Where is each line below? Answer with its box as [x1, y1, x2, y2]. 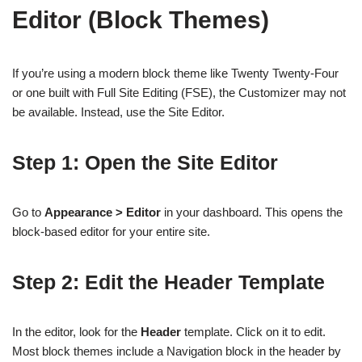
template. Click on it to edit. [181, 325, 326, 339]
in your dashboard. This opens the [161, 205, 343, 220]
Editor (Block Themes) [12, 6, 269, 34]
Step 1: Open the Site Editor [12, 151, 278, 175]
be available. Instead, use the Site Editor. [12, 105, 225, 120]
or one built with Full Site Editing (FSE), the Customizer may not [12, 86, 346, 100]
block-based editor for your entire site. [12, 225, 210, 239]
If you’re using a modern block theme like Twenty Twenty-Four [12, 66, 339, 81]
